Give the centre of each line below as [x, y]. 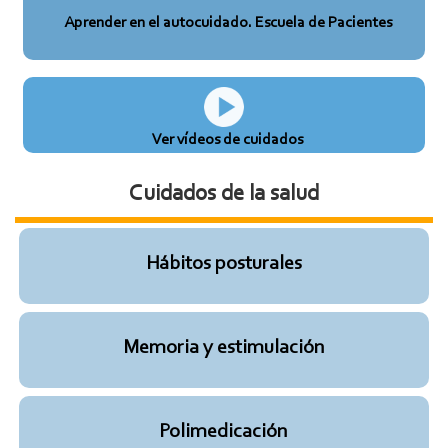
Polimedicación [224, 432]
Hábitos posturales [223, 263]
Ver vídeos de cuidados [228, 140]
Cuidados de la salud [224, 195]
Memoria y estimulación [223, 347]
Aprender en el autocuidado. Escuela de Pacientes [227, 23]
